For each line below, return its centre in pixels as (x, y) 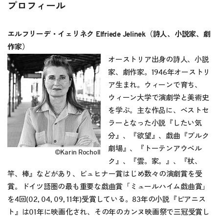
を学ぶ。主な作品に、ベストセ (159, 110)
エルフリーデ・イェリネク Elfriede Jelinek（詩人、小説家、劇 (109, 34)
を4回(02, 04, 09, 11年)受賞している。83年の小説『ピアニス (107, 199)
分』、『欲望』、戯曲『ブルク (159, 136)
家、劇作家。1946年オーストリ (159, 72)
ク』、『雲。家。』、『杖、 (155, 161)
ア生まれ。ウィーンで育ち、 (155, 85)
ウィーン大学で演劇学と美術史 (159, 98)
